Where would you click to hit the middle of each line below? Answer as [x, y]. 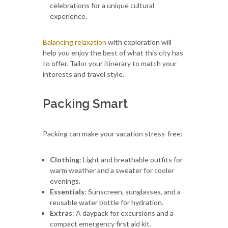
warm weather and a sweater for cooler [112, 170]
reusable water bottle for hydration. [107, 202]
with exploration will [139, 42]
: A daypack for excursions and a [123, 213]
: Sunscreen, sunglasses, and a [133, 191]
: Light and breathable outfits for [131, 159]
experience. [68, 16]
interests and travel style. [83, 74]
